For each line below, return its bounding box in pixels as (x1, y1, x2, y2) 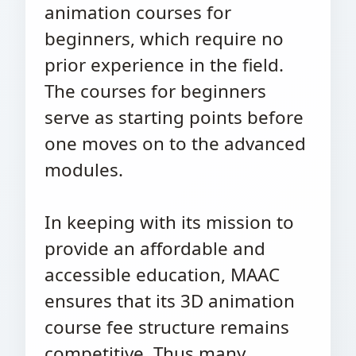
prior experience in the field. (44, 52, 284, 77)
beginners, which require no (44, 26, 284, 51)
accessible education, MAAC (44, 262, 280, 287)
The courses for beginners (44, 79, 266, 103)
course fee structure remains (44, 315, 289, 339)
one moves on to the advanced (44, 131, 306, 156)
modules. (44, 157, 123, 182)
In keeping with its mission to (44, 210, 294, 234)
